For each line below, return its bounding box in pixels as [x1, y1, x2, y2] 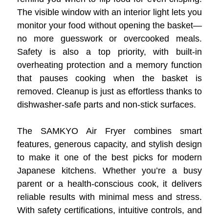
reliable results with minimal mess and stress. [17, 192, 202, 202]
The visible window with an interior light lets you [17, 7, 202, 17]
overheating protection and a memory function [17, 60, 202, 70]
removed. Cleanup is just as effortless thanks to [17, 86, 202, 96]
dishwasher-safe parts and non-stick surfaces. [17, 99, 196, 109]
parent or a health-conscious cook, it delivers [17, 178, 202, 189]
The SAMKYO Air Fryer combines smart [17, 126, 202, 136]
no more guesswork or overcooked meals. [17, 33, 202, 44]
